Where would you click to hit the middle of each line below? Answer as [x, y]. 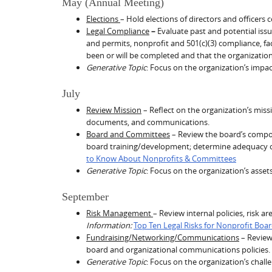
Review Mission [114, 110]
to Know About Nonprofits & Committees [161, 159]
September [85, 197]
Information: [110, 226]
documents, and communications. [148, 122]
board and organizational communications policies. [178, 250]
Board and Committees [128, 134]
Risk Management [120, 213]
